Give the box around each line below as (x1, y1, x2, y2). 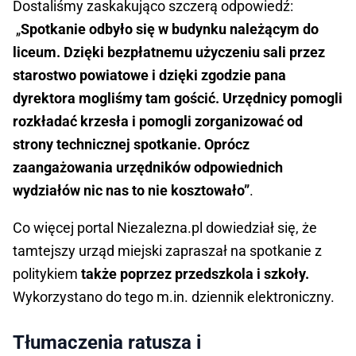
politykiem (13, 265, 78, 283)
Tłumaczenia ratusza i (13, 331, 201, 354)
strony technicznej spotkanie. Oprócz (13, 136, 250, 153)
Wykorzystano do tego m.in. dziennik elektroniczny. (13, 288, 335, 306)
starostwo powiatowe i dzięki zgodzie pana (13, 67, 286, 84)
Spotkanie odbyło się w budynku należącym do (21, 21, 319, 38)
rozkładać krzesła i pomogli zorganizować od (13, 113, 303, 130)
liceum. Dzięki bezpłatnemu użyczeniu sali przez (13, 44, 325, 61)
